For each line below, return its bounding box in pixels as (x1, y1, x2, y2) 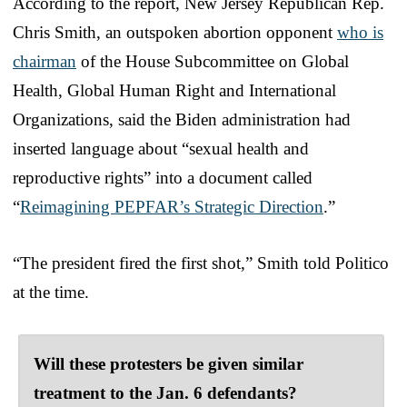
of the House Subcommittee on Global (76, 52, 349, 72)
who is (337, 23, 383, 43)
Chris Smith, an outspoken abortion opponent (13, 23, 337, 43)
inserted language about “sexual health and (13, 139, 309, 159)
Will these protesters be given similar (34, 354, 303, 374)
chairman (13, 52, 76, 72)
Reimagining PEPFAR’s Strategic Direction (20, 197, 323, 217)
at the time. (13, 283, 89, 303)
